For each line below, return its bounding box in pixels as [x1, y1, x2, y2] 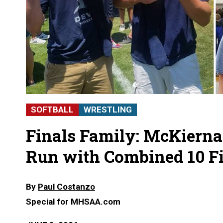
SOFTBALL [31, 105, 74, 115]
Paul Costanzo [38, 182, 95, 192]
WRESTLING [84, 105, 132, 115]
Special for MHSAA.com [26, 197, 120, 207]
